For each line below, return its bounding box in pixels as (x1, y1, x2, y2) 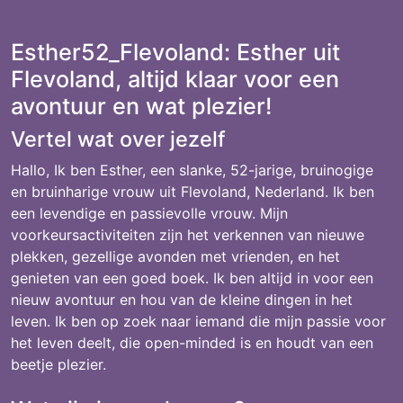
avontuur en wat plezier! (11, 93, 272, 120)
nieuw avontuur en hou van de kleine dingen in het (11, 291, 353, 309)
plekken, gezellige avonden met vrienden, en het (11, 247, 340, 265)
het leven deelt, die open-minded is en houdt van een (11, 334, 373, 352)
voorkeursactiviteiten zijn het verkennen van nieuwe (11, 226, 364, 244)
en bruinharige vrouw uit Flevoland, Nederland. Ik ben (11, 183, 374, 201)
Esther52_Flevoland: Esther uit (11, 39, 340, 66)
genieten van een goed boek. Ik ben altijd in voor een (11, 269, 373, 287)
